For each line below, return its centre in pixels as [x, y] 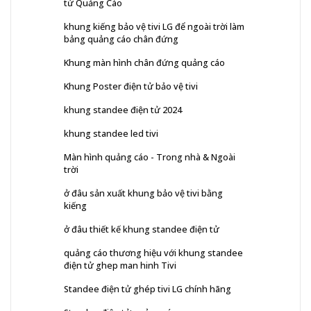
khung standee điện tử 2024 [123, 109]
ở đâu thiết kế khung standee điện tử [142, 229]
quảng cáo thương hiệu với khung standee [153, 252]
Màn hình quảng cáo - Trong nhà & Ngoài [150, 157]
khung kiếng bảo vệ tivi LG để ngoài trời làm [154, 26]
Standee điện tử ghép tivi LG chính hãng [148, 288]
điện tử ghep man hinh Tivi [120, 265]
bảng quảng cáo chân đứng [121, 39]
